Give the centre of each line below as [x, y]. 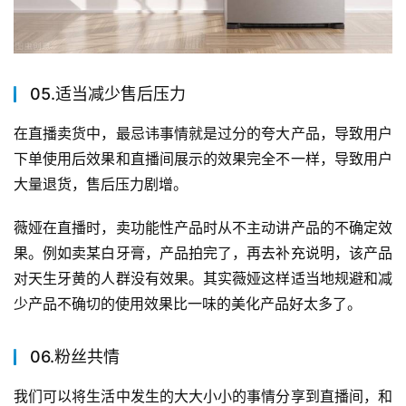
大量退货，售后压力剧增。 [101, 184]
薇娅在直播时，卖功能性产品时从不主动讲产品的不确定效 [203, 227]
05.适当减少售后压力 [108, 93]
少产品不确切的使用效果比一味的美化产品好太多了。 [188, 303]
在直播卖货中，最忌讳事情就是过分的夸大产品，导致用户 [203, 133]
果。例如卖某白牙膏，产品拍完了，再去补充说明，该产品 [203, 252]
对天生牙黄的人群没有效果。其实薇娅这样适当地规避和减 [203, 278]
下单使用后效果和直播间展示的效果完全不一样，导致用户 [203, 158]
